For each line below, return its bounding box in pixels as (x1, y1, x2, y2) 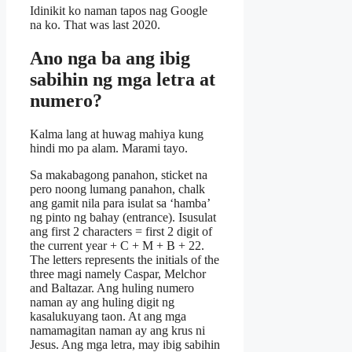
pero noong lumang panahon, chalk (30, 181, 205, 196)
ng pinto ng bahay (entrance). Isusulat (30, 210, 216, 224)
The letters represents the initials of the (30, 252, 219, 266)
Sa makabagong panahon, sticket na (30, 167, 207, 181)
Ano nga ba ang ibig (30, 48, 190, 69)
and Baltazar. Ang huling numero (30, 280, 194, 295)
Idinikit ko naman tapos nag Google (30, 4, 207, 18)
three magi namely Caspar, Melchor (30, 266, 206, 280)
